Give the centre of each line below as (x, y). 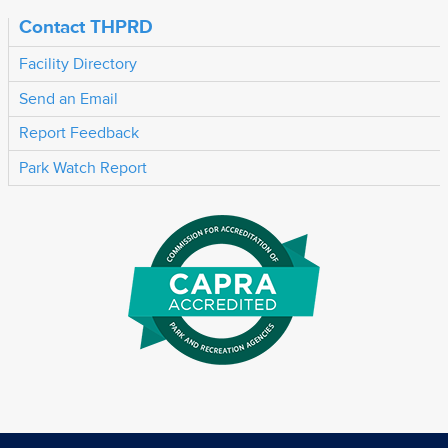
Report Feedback (78, 133)
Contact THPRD (85, 26)
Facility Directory (77, 64)
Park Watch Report (82, 167)
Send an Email (68, 98)
